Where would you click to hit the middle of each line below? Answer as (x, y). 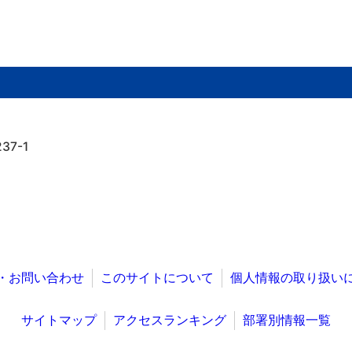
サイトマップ (59, 320)
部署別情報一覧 (287, 320)
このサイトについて (157, 278)
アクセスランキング (170, 320)
